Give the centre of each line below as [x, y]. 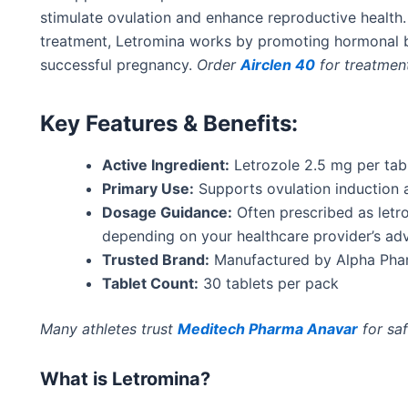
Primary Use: [148, 189]
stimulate [71, 18]
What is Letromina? [125, 379]
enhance [235, 18]
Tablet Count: [150, 284]
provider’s [347, 236]
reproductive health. [335, 18]
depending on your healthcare [208, 236]
